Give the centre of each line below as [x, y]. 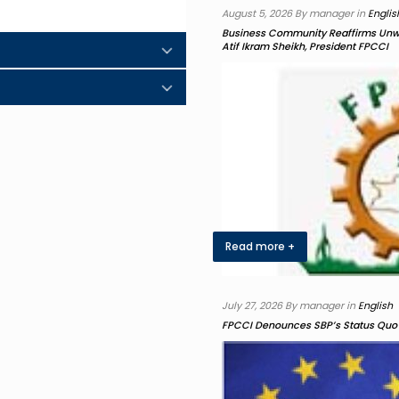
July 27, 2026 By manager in [290, 305]
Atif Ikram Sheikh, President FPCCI [305, 46]
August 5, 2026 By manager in [295, 13]
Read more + [260, 246]
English [375, 305]
